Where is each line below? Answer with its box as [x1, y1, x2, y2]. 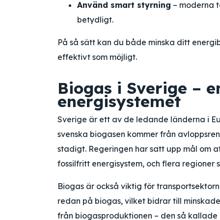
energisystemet [57, 91, 181, 111]
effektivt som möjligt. [57, 52, 137, 62]
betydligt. [77, 15, 113, 25]
